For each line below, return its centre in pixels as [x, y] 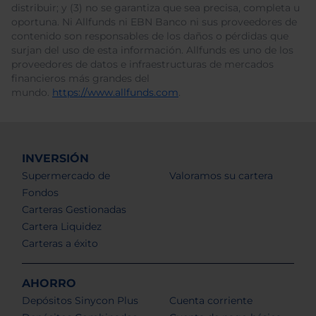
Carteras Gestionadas [74, 209]
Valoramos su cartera [221, 175]
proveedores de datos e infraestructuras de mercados [142, 64]
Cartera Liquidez [62, 226]
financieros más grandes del [80, 78]
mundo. [32, 92]
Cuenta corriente [211, 300]
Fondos [40, 192]
